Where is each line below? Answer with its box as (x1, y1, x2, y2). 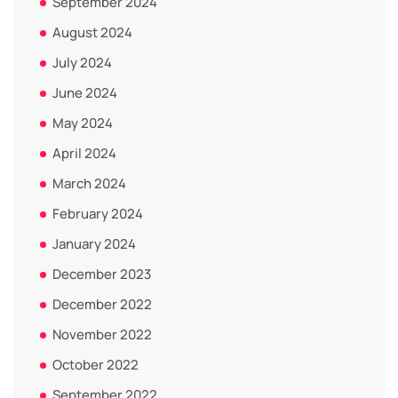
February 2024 (52, 203, 143, 223)
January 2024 (52, 234, 136, 253)
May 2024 (52, 113, 113, 132)
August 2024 (52, 22, 132, 42)
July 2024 (52, 52, 112, 72)
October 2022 (52, 354, 139, 374)
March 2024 (52, 173, 126, 193)
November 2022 (52, 324, 152, 344)
